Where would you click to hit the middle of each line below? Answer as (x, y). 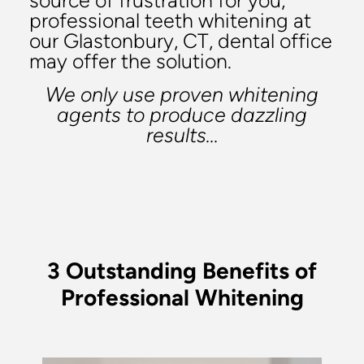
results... (182, 136)
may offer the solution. (130, 62)
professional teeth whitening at (170, 21)
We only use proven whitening (182, 95)
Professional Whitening (182, 297)
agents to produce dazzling (182, 115)
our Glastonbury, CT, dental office (181, 41)
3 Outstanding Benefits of (182, 271)
